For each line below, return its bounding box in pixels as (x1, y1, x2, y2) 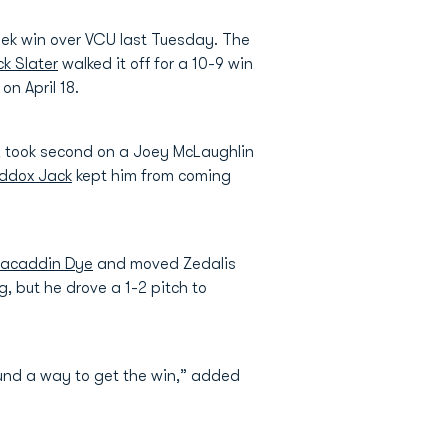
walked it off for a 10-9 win (58, 55, 253, 73)
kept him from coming (72, 167, 231, 185)
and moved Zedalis (93, 255, 236, 273)
